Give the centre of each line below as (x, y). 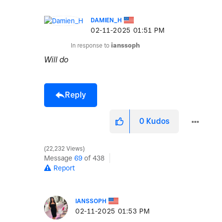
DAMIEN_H (106, 20)
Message (59, 158)
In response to (91, 46)
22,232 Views (64, 149)
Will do (56, 60)
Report (64, 168)
